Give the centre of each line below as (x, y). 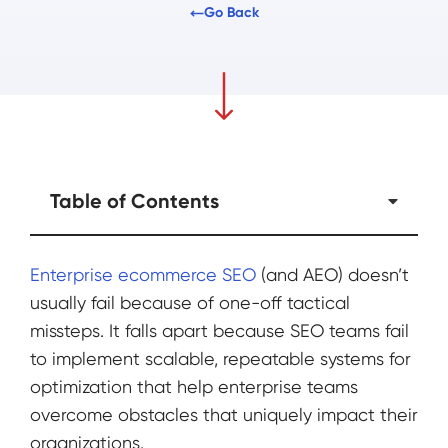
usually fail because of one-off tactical (190, 302)
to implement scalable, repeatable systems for (220, 358)
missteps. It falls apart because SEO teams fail (219, 330)
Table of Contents (134, 201)
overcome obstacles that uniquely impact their (224, 414)
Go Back (231, 12)
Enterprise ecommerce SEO (143, 274)
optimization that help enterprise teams (194, 386)
